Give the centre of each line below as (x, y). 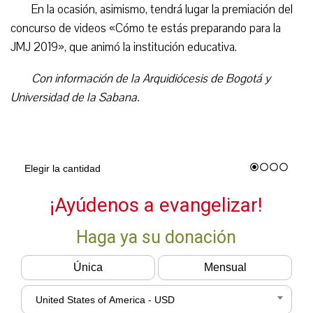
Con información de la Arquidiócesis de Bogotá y (151, 79)
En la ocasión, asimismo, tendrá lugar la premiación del (162, 9)
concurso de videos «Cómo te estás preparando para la (146, 28)
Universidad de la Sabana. (75, 97)
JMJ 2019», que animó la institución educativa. (124, 47)
